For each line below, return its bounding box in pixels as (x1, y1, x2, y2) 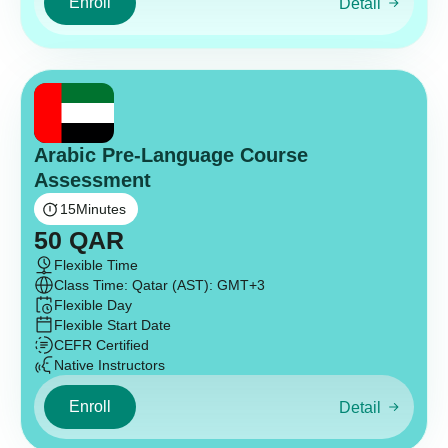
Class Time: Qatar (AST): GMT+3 (54, 277, 265, 294)
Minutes (76, 201, 126, 218)
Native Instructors (54, 357, 165, 374)
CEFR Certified (54, 337, 149, 354)
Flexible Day (54, 297, 132, 314)
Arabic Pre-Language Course (34, 144, 308, 167)
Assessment (34, 169, 151, 192)
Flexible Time (54, 257, 138, 274)
